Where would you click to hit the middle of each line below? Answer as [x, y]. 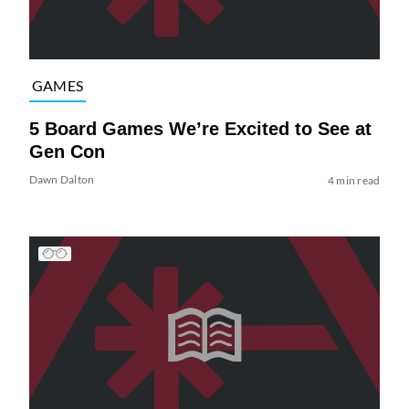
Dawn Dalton [62, 179]
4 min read [354, 180]
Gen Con [67, 151]
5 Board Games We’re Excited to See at [200, 128]
